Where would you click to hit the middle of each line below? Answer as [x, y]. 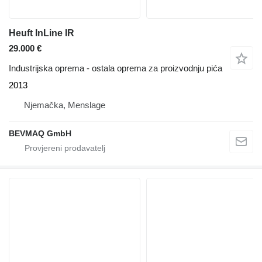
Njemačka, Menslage [65, 105]
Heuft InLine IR [42, 33]
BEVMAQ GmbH [40, 133]
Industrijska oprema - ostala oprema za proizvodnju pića [116, 68]
